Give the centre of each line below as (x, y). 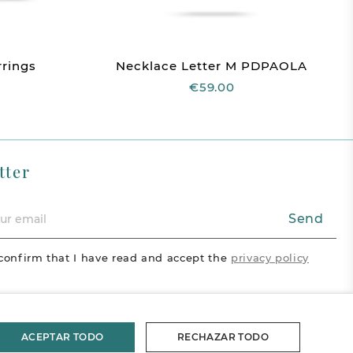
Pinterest (105, 330)
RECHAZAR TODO (223, 336)
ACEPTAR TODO (62, 336)
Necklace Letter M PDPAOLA (212, 66)
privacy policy (270, 258)
